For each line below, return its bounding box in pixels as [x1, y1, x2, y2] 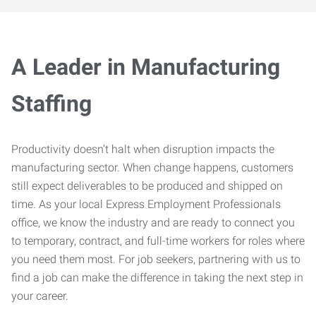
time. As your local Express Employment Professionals [11, 197, 281, 211]
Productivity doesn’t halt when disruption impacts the [11, 142, 274, 156]
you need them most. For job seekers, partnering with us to [11, 253, 300, 266]
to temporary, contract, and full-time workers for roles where [11, 234, 305, 248]
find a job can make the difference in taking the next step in [11, 271, 303, 284]
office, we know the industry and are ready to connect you [11, 216, 295, 229]
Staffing [11, 90, 92, 117]
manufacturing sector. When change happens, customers [11, 161, 293, 174]
